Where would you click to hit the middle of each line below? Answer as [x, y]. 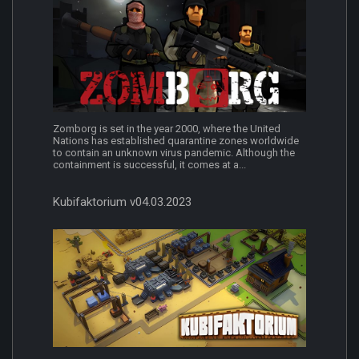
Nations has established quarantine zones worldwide [176, 141]
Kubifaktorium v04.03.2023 [122, 202]
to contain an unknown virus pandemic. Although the [174, 153]
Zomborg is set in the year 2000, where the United [167, 129]
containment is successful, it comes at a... [149, 165]
